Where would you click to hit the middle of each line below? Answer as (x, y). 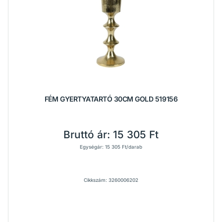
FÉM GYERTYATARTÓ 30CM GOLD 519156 (111, 99)
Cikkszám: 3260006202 (111, 180)
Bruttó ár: (88, 135)
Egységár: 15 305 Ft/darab (111, 147)
